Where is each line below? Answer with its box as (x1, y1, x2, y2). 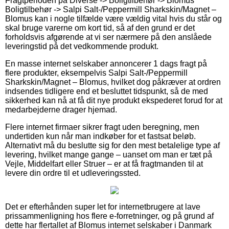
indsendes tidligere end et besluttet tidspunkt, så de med (5, 86, 208, 96)
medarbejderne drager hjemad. (5, 105, 117, 114)
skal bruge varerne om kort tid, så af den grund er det (5, 23, 195, 32)
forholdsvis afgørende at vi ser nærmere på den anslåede (5, 32, 212, 41)
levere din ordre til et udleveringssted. (5, 168, 141, 177)
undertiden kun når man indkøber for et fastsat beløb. (5, 131, 196, 141)
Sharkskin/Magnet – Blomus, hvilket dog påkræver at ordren (5, 77, 221, 86)
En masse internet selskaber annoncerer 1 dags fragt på (5, 59, 207, 68)
